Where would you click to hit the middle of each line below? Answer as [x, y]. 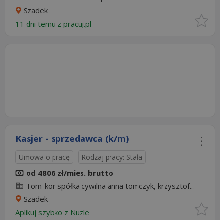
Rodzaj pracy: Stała [112, 157]
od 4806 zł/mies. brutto [70, 173]
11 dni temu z [39, 24]
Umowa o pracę [44, 157]
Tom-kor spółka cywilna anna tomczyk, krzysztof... [110, 186]
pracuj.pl [78, 24]
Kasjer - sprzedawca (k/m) [72, 138]
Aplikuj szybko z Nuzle [54, 212]
